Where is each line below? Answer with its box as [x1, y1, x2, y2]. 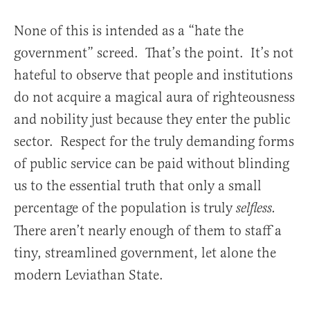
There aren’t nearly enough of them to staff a [14, 221, 282, 239]
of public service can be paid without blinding [14, 154, 289, 172]
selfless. [236, 199, 276, 217]
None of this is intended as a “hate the [14, 21, 244, 39]
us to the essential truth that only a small [14, 176, 262, 194]
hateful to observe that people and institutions [14, 66, 293, 84]
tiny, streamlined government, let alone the [14, 244, 276, 262]
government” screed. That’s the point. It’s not [14, 44, 293, 62]
